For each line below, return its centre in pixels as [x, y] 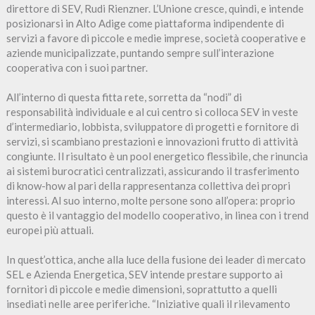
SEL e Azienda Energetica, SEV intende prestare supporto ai [144, 274]
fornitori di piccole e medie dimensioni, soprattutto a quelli [141, 289]
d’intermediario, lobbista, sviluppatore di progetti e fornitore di [152, 126]
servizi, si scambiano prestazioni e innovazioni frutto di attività [152, 141]
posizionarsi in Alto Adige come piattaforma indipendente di [145, 23]
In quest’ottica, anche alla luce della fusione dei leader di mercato [156, 259]
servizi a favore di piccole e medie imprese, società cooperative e [156, 38]
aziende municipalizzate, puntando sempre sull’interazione [140, 52]
